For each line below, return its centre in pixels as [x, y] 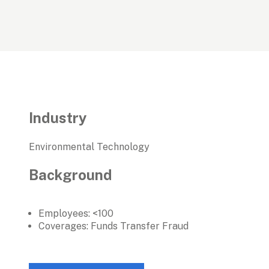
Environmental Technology [89, 147]
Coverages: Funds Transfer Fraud [113, 226]
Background [71, 175]
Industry [58, 118]
